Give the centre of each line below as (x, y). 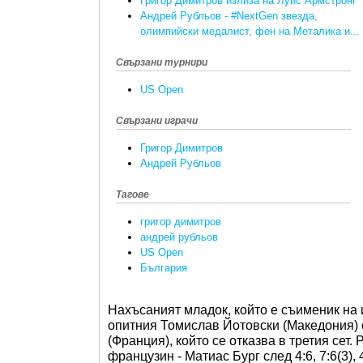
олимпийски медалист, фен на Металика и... (250, 31)
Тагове (132, 195)
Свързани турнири (162, 62)
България (164, 268)
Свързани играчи (157, 121)
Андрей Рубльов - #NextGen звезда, (229, 15)
